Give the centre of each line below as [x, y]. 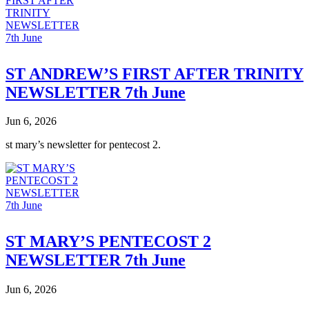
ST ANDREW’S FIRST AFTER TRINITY [154, 73]
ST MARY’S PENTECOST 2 [108, 242]
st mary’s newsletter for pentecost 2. [83, 145]
